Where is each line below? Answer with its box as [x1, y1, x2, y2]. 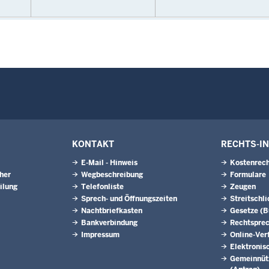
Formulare [230, 170, 266, 180]
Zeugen [230, 182, 256, 192]
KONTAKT [72, 139, 114, 150]
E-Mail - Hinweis [81, 158, 138, 168]
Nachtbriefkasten [81, 206, 142, 216]
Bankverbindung [81, 218, 138, 228]
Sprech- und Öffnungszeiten [81, 194, 177, 204]
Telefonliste [81, 182, 124, 192]
